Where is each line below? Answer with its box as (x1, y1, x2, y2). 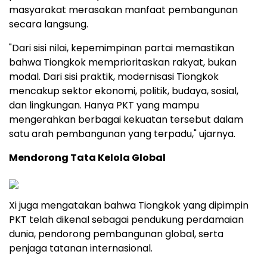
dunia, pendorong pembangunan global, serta (9, 227, 223, 241)
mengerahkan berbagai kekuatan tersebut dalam (9, 113, 243, 127)
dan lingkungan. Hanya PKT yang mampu (9, 98, 199, 113)
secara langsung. (9, 17, 88, 32)
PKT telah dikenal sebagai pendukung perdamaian (9, 213, 244, 227)
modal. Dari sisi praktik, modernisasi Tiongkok (9, 70, 219, 84)
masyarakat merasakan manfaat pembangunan (9, 3, 238, 17)
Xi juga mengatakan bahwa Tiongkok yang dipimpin (9, 198, 249, 213)
